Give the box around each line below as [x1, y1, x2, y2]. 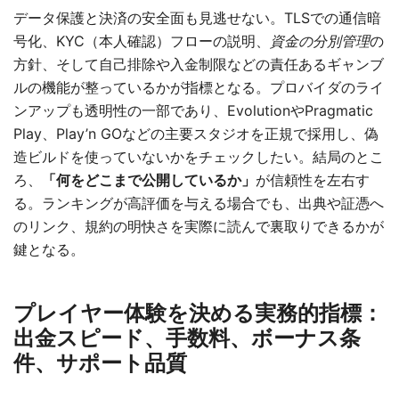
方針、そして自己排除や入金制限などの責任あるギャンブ [13, 55, 384, 73]
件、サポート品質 [13, 350, 187, 376]
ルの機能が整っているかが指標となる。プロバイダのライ [13, 78, 384, 96]
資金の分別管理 [270, 32, 370, 50]
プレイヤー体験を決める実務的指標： [13, 300, 383, 326]
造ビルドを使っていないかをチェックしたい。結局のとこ [13, 148, 384, 166]
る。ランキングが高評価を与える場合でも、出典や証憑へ [13, 194, 384, 212]
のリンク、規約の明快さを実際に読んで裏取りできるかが [13, 217, 384, 235]
